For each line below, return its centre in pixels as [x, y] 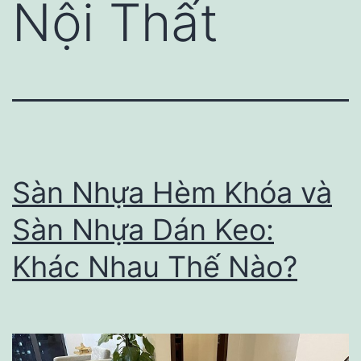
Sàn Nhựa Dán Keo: [143, 229]
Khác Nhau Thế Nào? [155, 266]
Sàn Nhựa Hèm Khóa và [172, 192]
